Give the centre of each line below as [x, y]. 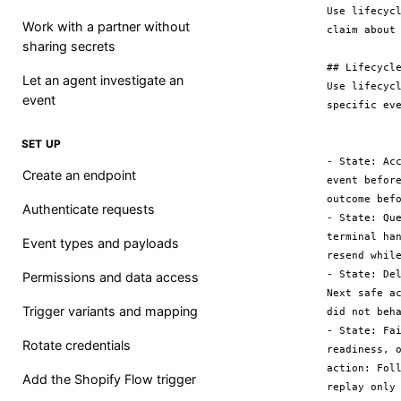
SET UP [42, 144]
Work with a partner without [106, 26]
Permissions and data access [111, 277]
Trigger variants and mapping [110, 311]
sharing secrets [69, 46]
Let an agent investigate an [103, 80]
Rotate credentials [77, 345]
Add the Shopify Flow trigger [109, 379]
